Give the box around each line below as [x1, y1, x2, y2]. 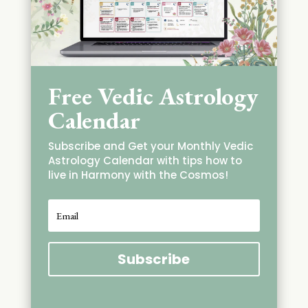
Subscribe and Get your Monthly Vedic [47, 139, 253, 154]
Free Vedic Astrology [47, 80, 258, 112]
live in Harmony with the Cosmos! [47, 168, 228, 183]
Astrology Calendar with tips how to [47, 153, 242, 168]
